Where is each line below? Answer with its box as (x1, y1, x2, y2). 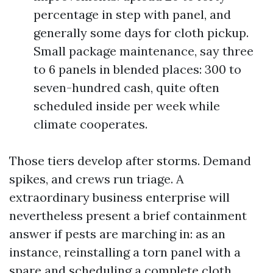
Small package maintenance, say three (34, 43, 253, 58)
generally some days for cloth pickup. (34, 25, 249, 40)
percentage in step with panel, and (34, 7, 231, 22)
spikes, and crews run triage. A (9, 171, 184, 186)
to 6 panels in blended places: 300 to (34, 62, 241, 77)
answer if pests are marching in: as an (9, 226, 225, 241)
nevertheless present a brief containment (9, 208, 247, 223)
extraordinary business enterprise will (9, 190, 230, 205)
